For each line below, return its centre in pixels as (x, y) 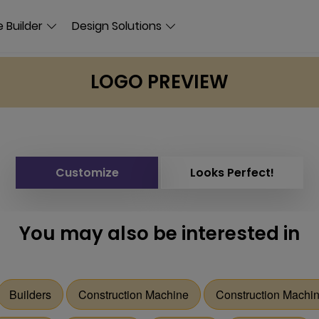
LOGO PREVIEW (159, 82)
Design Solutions (117, 26)
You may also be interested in (159, 234)
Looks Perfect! (232, 173)
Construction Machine (134, 294)
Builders (30, 294)
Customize (87, 173)
